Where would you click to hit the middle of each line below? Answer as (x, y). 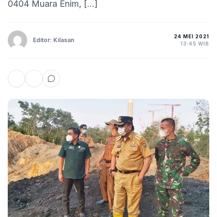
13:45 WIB (195, 44)
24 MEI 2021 (192, 36)
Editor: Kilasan (54, 40)
